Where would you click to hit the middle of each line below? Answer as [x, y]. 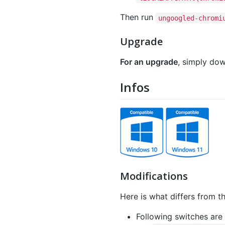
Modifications [154, 176]
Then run [138, 17]
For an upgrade [149, 62]
